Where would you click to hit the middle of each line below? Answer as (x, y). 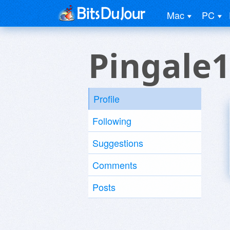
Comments (115, 165)
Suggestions (118, 143)
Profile (107, 99)
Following (112, 121)
